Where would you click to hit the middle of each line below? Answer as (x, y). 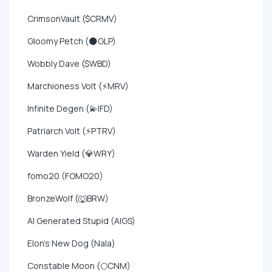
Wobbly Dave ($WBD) (69, 63)
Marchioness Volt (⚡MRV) (78, 86)
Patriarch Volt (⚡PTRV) (72, 131)
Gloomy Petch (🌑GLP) (72, 41)
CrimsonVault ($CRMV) (72, 18)
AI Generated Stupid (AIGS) (81, 220)
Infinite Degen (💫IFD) (70, 108)
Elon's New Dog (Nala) (71, 243)
